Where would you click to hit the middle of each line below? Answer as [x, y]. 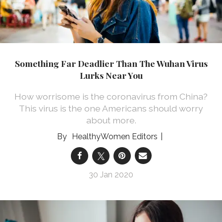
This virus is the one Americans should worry [111, 108]
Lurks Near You [111, 75]
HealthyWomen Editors [114, 136]
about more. [111, 120]
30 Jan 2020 [111, 174]
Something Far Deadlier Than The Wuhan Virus [111, 63]
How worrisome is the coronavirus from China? [111, 96]
